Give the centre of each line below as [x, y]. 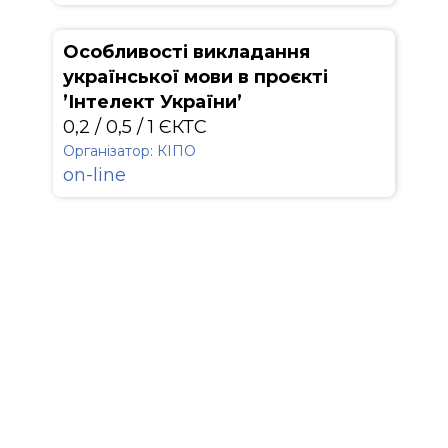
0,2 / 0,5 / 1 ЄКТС [135, 127]
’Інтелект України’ [152, 102]
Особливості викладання [186, 52]
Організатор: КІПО [129, 151]
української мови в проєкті [195, 77]
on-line [94, 175]
